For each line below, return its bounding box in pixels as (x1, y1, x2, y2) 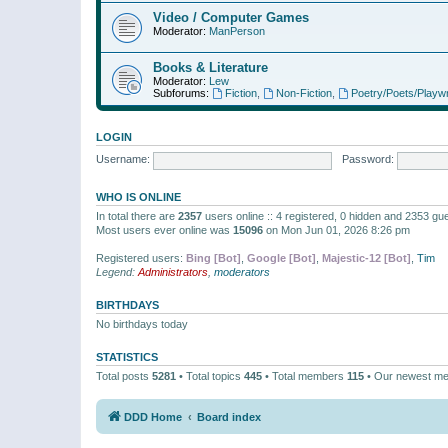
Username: (96, 153, 150, 166)
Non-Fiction (275, 86, 332, 99)
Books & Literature (153, 59, 268, 75)
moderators (214, 265, 270, 278)
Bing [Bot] (186, 251, 241, 264)
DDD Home (124, 411, 182, 423)
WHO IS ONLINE (96, 190, 181, 203)
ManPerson (209, 24, 265, 37)
